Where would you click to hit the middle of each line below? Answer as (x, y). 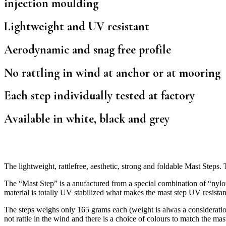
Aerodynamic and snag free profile (88, 49)
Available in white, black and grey (87, 119)
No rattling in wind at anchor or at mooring (112, 73)
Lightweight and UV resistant (77, 26)
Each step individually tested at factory (99, 96)
